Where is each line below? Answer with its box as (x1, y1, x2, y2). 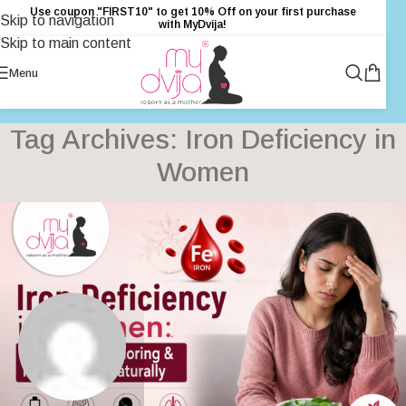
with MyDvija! (159, 17, 227, 31)
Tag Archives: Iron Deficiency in (10, 124, 396, 155)
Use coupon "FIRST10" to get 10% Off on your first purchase (29, 5, 356, 18)
